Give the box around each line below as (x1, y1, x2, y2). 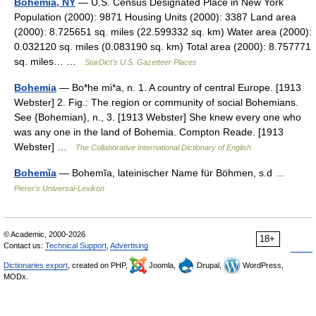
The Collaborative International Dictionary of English (75, 143, 251, 152)
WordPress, (241, 261, 284, 269)
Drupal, (195, 261, 224, 269)
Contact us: (4, 241, 45, 250)
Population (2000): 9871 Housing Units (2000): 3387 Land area (14, 11, 296, 23)
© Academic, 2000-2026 (4, 230, 85, 238)
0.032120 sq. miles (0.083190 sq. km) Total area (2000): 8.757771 (14, 41, 311, 52)
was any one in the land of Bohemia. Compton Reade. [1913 (14, 126, 284, 138)
